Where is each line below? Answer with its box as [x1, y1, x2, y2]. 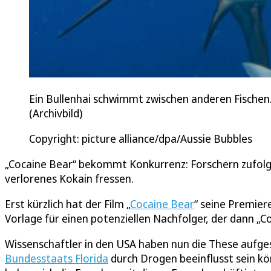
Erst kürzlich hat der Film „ [5, 197, 130, 212]
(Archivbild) [29, 106, 85, 121]
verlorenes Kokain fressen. [5, 171, 134, 186]
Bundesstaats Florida [5, 251, 108, 266]
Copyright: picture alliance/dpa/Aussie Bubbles [29, 131, 252, 146]
